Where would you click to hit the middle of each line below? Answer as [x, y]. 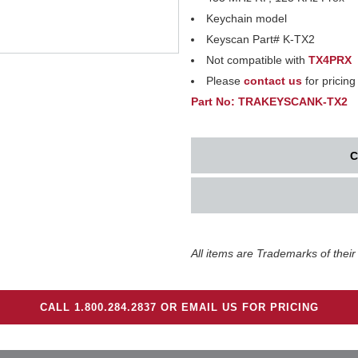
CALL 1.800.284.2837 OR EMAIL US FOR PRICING [179, 307]
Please [225, 81]
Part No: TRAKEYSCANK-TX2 [269, 101]
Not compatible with [257, 60]
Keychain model [247, 18]
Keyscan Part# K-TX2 [261, 39]
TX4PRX [330, 60]
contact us [273, 81]
